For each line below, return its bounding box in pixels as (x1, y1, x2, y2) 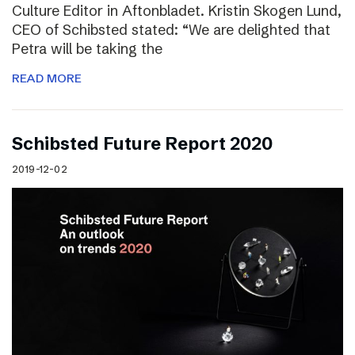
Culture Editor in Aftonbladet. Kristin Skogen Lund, (12, 2, 342, 21)
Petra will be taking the (12, 40, 162, 59)
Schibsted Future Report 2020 (12, 133, 273, 155)
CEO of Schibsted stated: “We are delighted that (12, 21, 330, 40)
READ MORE (12, 71, 82, 86)
